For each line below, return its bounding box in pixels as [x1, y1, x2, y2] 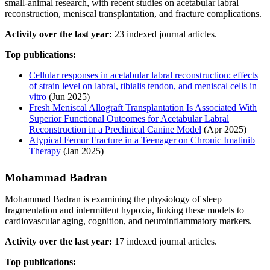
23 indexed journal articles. [112, 28, 217, 39]
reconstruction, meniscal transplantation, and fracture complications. [5, 8, 262, 19]
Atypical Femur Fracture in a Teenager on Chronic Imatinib [29, 134, 255, 145]
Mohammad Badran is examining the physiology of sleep [5, 193, 222, 204]
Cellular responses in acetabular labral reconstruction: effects [29, 69, 258, 80]
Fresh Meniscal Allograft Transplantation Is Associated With [29, 102, 257, 113]
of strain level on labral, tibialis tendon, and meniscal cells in [29, 80, 257, 91]
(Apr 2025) [201, 124, 246, 134]
